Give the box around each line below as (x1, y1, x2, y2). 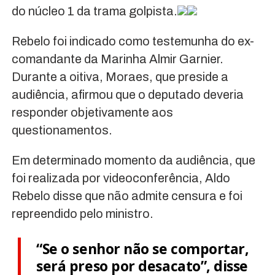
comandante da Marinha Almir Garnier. (11, 52, 223, 66)
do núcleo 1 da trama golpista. (11, 4, 177, 18)
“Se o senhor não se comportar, (36, 239, 249, 259)
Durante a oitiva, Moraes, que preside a (11, 70, 228, 84)
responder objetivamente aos (11, 106, 173, 120)
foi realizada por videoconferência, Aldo (11, 171, 230, 185)
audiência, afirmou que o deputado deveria (11, 88, 244, 102)
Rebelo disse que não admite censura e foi (11, 189, 242, 203)
